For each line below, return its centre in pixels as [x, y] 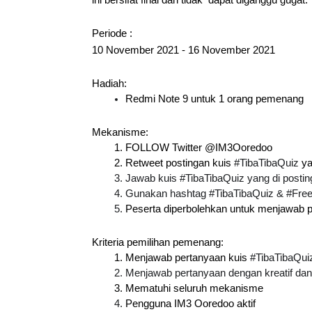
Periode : [112, 34]
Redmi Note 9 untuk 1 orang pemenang [214, 99]
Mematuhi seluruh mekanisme [194, 289]
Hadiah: [109, 84]
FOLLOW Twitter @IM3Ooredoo [199, 148]
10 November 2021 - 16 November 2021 [184, 50]
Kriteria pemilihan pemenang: [158, 243]
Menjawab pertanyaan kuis [188, 258]
